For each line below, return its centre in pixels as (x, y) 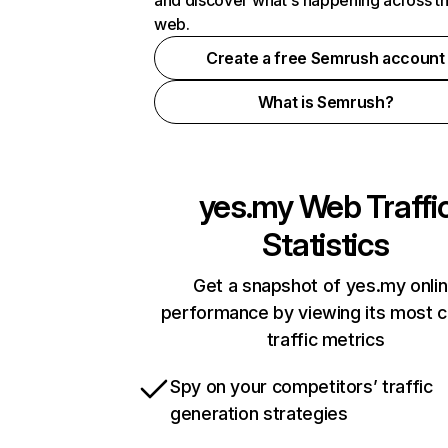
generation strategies (259, 413)
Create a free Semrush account (325, 58)
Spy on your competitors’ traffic (301, 386)
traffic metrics (325, 339)
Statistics (325, 244)
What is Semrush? (325, 102)
